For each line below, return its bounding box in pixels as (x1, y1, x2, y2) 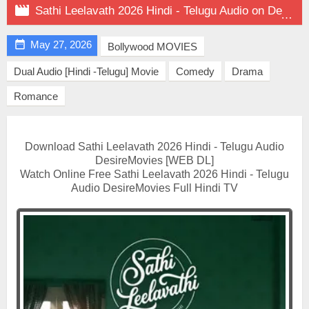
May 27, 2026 (30, 39, 92, 50)
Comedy (176, 66, 215, 77)
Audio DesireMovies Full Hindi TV (71, 182, 238, 194)
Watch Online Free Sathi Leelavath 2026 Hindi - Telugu (20, 168, 289, 180)
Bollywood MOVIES (108, 41, 197, 52)
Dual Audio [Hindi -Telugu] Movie (14, 66, 159, 77)
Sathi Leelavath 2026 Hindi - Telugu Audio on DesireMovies (35, 4, 282, 17)
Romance (14, 90, 58, 102)
